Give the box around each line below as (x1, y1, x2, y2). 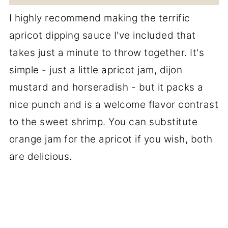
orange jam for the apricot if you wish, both (9, 133, 213, 145)
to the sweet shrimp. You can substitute (9, 116, 198, 128)
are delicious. (9, 150, 72, 162)
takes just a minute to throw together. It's (9, 46, 205, 59)
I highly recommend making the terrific (9, 12, 190, 24)
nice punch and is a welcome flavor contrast (9, 98, 219, 110)
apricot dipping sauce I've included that (9, 29, 196, 41)
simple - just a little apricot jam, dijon (9, 64, 183, 76)
